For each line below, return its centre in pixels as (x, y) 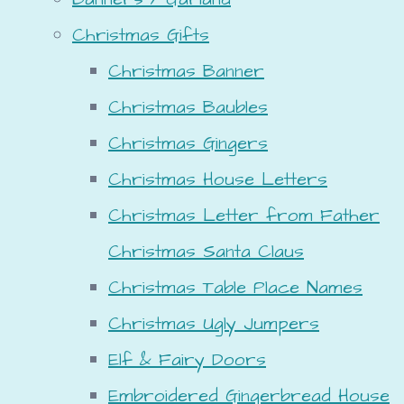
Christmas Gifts (141, 35)
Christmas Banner (186, 71)
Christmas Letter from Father (244, 215)
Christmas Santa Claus (206, 251)
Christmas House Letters (218, 179)
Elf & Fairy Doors (187, 359)
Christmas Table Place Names (235, 287)
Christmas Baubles (188, 107)
